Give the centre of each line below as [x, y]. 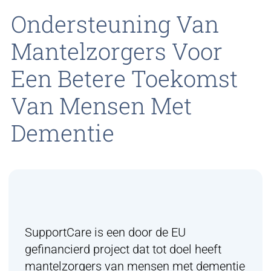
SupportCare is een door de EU [105, 232]
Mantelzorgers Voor [117, 51]
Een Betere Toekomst [124, 78]
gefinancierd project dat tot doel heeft [123, 249]
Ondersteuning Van [115, 23]
